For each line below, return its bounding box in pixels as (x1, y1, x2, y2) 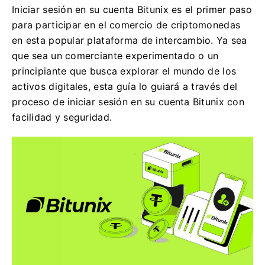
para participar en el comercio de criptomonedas (12, 19, 241, 31)
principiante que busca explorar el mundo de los (12, 65, 237, 77)
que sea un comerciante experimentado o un (12, 50, 219, 62)
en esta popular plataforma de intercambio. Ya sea (12, 34, 247, 46)
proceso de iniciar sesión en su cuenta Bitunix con (12, 96, 244, 108)
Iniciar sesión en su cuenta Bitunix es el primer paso (12, 4, 252, 15)
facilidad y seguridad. (12, 111, 112, 123)
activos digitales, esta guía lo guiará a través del (12, 80, 238, 92)
